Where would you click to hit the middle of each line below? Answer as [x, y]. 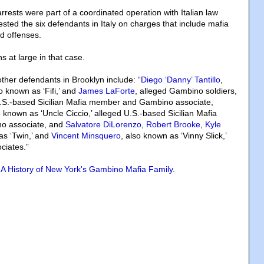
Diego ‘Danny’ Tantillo [181, 80]
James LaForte [107, 91]
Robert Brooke [173, 125]
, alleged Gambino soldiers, [186, 91]
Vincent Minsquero [86, 136]
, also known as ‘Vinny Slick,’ [174, 136]
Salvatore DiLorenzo [103, 125]
